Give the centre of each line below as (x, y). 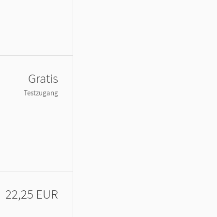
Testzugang (41, 93)
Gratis (43, 78)
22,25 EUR (32, 194)
